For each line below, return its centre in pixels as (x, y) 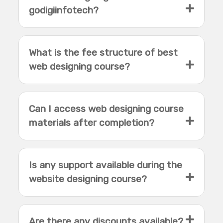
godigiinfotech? (64, 10)
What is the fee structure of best (104, 53)
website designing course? (88, 179)
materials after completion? (92, 123)
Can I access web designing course (107, 109)
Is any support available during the (106, 165)
